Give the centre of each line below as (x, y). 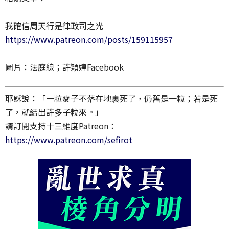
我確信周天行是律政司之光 (54, 25)
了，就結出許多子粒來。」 (54, 112)
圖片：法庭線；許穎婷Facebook (64, 67)
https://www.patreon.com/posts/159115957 (89, 39)
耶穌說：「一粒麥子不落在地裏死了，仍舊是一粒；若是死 (111, 98)
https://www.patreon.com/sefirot (69, 139)
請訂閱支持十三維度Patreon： (61, 125)
